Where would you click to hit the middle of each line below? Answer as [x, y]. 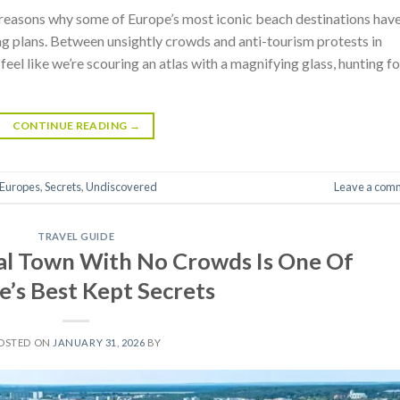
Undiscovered [121, 187]
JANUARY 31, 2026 [99, 342]
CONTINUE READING [71, 125]
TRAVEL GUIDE [76, 236]
